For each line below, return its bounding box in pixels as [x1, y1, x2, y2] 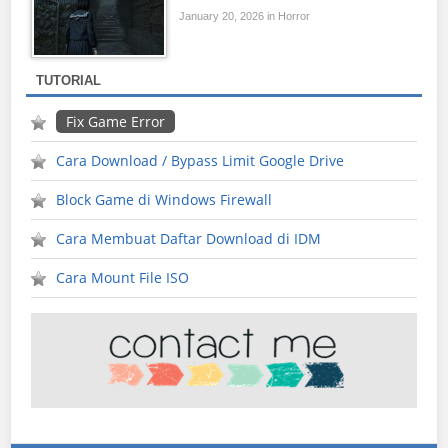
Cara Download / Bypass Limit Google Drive [56, 151, 345, 171]
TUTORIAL [36, 73, 102, 89]
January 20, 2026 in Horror [179, 10, 311, 23]
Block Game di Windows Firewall [56, 190, 273, 210]
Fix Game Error [66, 112, 166, 132]
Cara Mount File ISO [56, 268, 190, 288]
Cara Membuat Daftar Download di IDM [56, 229, 322, 249]
